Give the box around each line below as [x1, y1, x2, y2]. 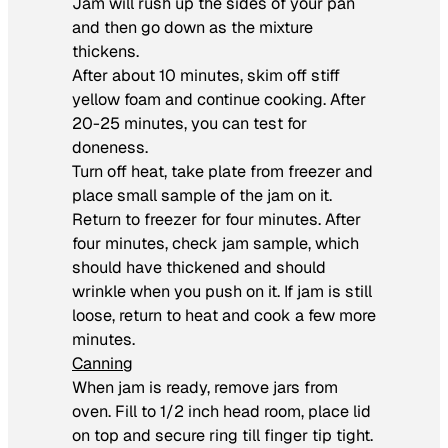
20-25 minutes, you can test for [72, 112, 307, 134]
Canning [72, 352, 133, 374]
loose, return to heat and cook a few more [72, 304, 376, 326]
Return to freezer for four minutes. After [72, 208, 361, 230]
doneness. [72, 136, 148, 158]
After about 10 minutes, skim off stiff [72, 64, 340, 86]
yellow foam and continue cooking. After [72, 88, 366, 110]
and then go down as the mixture [72, 16, 313, 38]
